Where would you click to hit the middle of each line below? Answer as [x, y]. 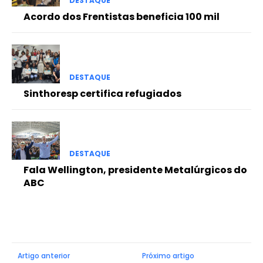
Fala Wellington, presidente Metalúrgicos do [135, 170]
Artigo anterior [44, 255]
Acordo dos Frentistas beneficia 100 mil [122, 17]
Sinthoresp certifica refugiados [102, 93]
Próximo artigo [168, 255]
